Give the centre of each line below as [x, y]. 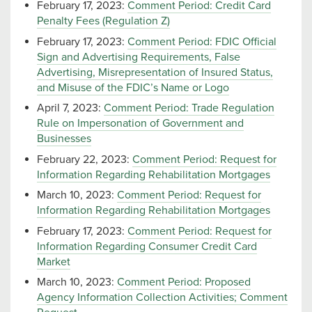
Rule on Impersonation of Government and [140, 124]
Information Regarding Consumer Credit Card [147, 246]
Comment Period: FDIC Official [202, 41]
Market [54, 262]
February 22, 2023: [85, 159]
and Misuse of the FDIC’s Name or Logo [133, 87]
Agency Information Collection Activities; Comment [162, 298]
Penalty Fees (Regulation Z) [103, 21]
